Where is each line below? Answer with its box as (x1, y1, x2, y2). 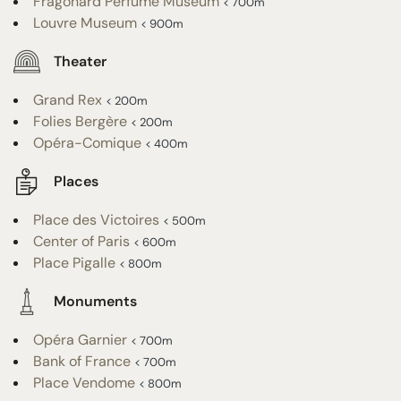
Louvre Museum (33, 13, 137, 32)
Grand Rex (33, 90, 102, 109)
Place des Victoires (33, 209, 159, 229)
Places (54, 172, 98, 192)
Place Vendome (33, 372, 135, 392)
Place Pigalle (33, 252, 115, 272)
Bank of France (33, 351, 131, 371)
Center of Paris (33, 231, 130, 251)
